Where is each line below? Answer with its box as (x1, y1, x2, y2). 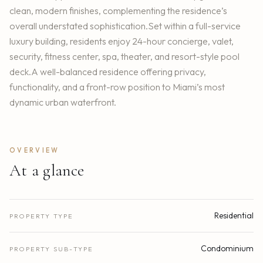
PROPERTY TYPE (9, 212, 74, 221)
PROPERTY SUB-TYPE (9, 245, 94, 254)
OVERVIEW (9, 146, 60, 155)
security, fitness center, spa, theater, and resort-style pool (9, 50, 240, 63)
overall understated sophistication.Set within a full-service (9, 20, 241, 32)
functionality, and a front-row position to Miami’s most (9, 81, 225, 93)
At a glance (9, 160, 85, 181)
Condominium (201, 243, 254, 254)
